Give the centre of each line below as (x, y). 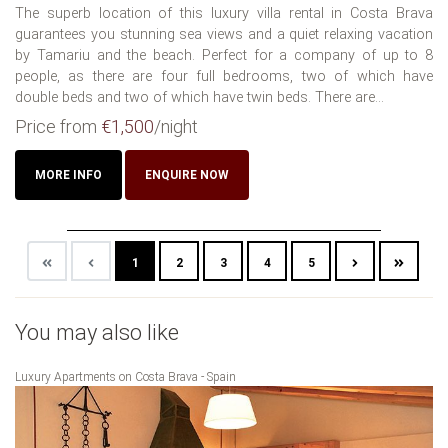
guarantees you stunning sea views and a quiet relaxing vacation (224, 35)
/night (176, 127)
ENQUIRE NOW (187, 175)
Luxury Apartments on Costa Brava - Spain (125, 377)
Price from (58, 127)
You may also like (97, 333)
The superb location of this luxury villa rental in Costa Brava (224, 14)
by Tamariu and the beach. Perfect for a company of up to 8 (224, 56)
